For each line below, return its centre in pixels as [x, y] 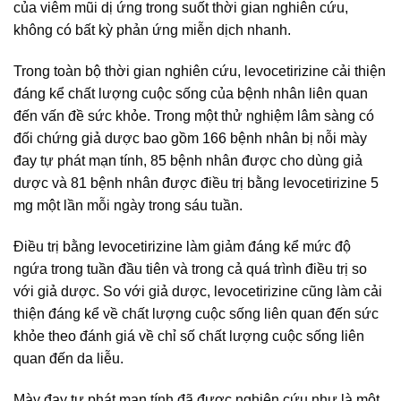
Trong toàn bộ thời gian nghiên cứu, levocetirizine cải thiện [200, 71]
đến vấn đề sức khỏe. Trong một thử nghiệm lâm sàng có [194, 115]
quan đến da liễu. [68, 358]
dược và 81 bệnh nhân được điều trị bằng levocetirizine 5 [196, 183]
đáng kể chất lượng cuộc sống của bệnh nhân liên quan [191, 93]
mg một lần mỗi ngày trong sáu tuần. [128, 205]
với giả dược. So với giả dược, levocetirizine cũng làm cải [198, 291]
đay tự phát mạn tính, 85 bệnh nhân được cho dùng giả [188, 160]
